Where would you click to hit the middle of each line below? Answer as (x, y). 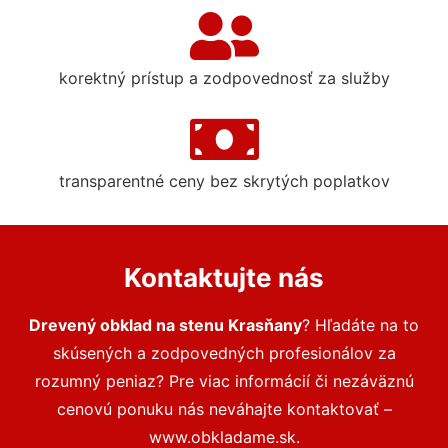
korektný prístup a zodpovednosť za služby (224, 78)
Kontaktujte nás (224, 278)
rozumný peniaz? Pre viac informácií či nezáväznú (224, 381)
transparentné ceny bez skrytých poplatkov (224, 181)
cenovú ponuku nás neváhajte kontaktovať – (224, 409)
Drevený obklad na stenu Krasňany (165, 325)
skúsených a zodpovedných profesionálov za (224, 353)
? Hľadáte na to (360, 325)
